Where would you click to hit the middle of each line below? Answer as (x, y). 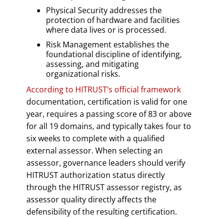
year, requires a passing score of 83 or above (109, 114)
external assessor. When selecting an (95, 150)
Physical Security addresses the (104, 10)
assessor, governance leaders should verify (106, 163)
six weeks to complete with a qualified (96, 138)
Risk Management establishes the (108, 44)
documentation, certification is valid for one (107, 101)
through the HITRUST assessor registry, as (104, 187)
